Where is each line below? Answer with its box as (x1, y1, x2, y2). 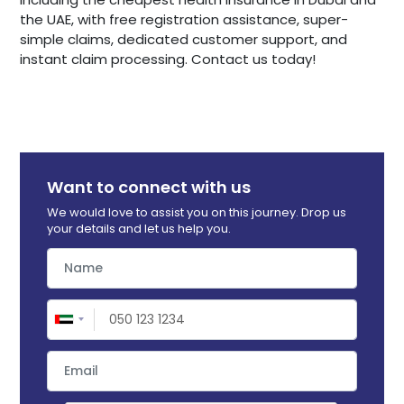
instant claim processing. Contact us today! (20, 49, 317, 69)
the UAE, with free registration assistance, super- (20, 9, 349, 29)
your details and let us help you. (47, 219, 232, 237)
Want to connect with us (47, 175, 252, 198)
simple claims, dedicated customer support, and (20, 29, 348, 49)
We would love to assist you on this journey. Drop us (47, 203, 347, 221)
